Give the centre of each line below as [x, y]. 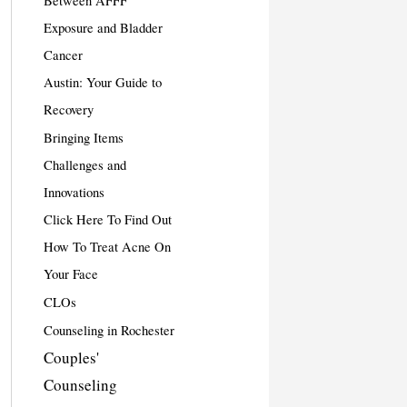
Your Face [70, 274]
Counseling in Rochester [109, 330]
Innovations [74, 192]
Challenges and [84, 165]
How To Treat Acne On [107, 247]
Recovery [68, 109]
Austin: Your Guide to [102, 82]
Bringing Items [83, 138]
